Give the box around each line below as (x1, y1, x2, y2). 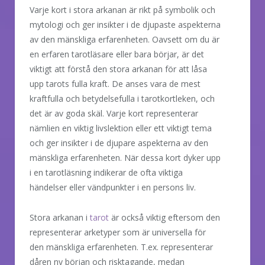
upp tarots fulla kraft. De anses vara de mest (30, 77, 201, 89)
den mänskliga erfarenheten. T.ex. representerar (30, 241, 213, 253)
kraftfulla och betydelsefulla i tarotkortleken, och (30, 92, 215, 104)
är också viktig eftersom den (109, 211, 220, 223)
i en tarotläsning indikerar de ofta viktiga (30, 166, 183, 178)
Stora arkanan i (30, 211, 90, 223)
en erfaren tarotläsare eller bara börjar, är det (30, 48, 204, 60)
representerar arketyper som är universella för (30, 226, 206, 238)
